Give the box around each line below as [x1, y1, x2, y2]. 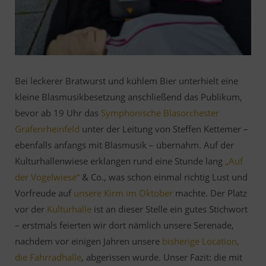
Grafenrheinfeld [15, 122, 80, 135]
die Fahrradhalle [15, 251, 81, 263]
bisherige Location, [162, 235, 239, 247]
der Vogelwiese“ [15, 170, 80, 183]
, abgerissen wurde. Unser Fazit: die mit [81, 251, 242, 263]
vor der [15, 202, 47, 215]
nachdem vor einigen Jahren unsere [15, 235, 162, 247]
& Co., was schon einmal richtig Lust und [80, 170, 248, 183]
